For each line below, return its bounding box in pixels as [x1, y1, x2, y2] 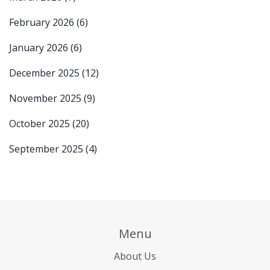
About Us [114, 249, 156, 263]
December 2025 [9, 66, 82, 80]
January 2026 [9, 40, 71, 54]
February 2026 [9, 15, 77, 29]
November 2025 [9, 91, 84, 105]
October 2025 [9, 116, 72, 130]
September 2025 [9, 142, 86, 155]
